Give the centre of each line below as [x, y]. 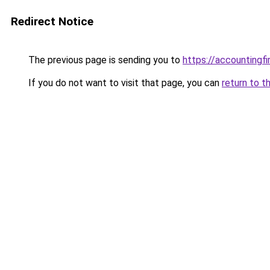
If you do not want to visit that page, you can [124, 83]
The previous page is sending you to [104, 60]
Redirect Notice [52, 21]
